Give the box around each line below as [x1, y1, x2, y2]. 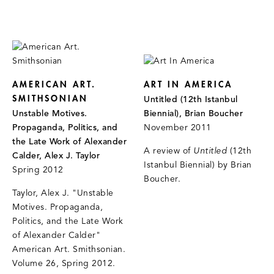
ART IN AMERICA [144, 79, 233, 90]
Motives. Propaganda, [12, 202, 103, 213]
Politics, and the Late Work [12, 216, 124, 227]
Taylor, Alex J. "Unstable [12, 188, 114, 199]
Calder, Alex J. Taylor [12, 150, 100, 161]
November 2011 [144, 122, 212, 133]
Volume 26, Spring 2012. [12, 258, 116, 269]
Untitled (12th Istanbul [144, 94, 238, 105]
